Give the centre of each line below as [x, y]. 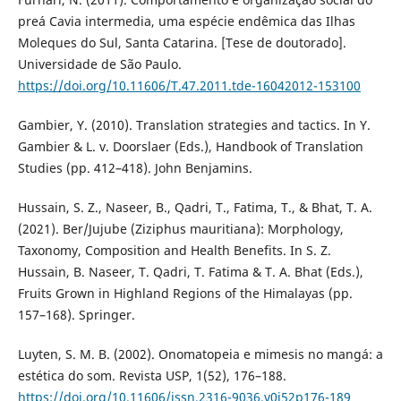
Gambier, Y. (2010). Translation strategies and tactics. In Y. [194, 125]
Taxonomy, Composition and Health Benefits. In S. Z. [174, 251]
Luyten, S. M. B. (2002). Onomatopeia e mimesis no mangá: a [200, 354]
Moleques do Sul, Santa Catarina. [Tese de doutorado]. [182, 43]
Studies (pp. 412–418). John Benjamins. [135, 168]
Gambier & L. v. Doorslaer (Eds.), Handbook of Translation [190, 147]
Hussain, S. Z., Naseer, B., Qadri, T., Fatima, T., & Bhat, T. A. [195, 208]
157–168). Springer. [76, 315]
